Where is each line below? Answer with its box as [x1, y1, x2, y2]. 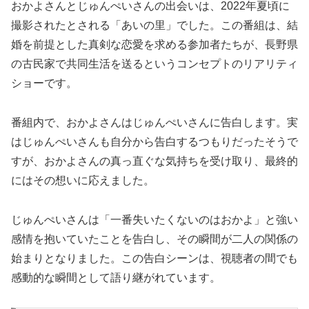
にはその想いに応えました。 [11, 175, 154, 187]
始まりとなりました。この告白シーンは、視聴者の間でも [11, 252, 298, 265]
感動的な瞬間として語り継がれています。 [11, 272, 221, 284]
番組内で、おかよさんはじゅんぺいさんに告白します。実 [11, 117, 298, 129]
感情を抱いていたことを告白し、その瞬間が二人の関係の [11, 233, 298, 246]
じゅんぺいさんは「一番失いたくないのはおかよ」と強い [11, 214, 298, 226]
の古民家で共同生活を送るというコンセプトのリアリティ [11, 58, 298, 70]
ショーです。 [11, 77, 77, 90]
